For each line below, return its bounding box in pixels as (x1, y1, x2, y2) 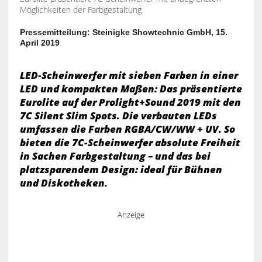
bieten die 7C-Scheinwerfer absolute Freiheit (19, 135, 240, 149)
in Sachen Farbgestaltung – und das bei (19, 149, 211, 163)
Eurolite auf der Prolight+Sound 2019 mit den (19, 95, 241, 109)
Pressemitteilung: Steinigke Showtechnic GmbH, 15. (19, 27, 227, 37)
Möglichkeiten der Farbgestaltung (19, 4, 142, 15)
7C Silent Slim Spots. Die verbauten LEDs (19, 108, 217, 122)
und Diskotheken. (19, 175, 108, 189)
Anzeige (117, 209, 144, 220)
